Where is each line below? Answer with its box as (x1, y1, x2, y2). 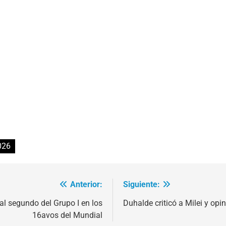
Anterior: (70, 180, 102, 190)
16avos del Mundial (32, 210, 102, 220)
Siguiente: (123, 180, 160, 190)
